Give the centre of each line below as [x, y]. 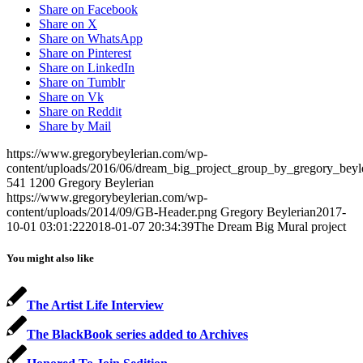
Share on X [68, 24]
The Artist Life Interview [95, 305]
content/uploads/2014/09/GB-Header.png [112, 212]
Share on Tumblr [82, 83]
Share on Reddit [80, 112]
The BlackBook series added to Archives [137, 334]
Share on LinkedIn [87, 68]
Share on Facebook [88, 10]
